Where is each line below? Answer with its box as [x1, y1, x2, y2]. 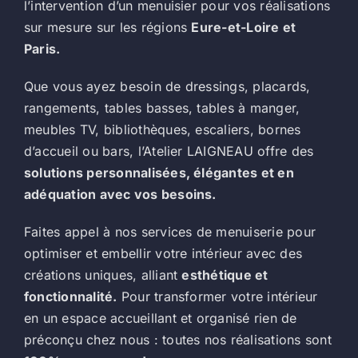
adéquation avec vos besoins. [23, 186, 217, 203]
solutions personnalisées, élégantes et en [23, 165, 294, 181]
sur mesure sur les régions [23, 19, 192, 36]
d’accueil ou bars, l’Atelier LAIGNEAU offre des [23, 143, 314, 160]
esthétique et [181, 267, 268, 284]
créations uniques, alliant [23, 267, 182, 284]
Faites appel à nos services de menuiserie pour [23, 224, 316, 241]
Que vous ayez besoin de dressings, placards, [23, 78, 311, 95]
